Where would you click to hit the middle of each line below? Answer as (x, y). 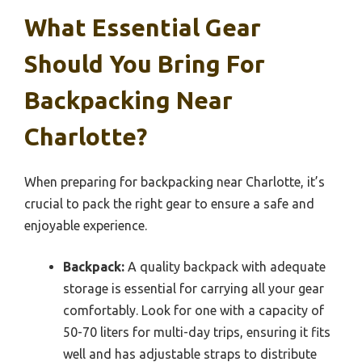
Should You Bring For (145, 63)
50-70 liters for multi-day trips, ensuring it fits (197, 332)
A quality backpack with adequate (225, 266)
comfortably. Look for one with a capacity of (194, 310)
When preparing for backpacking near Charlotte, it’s (175, 181)
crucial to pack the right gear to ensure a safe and (169, 203)
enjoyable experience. (86, 225)
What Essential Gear (143, 27)
